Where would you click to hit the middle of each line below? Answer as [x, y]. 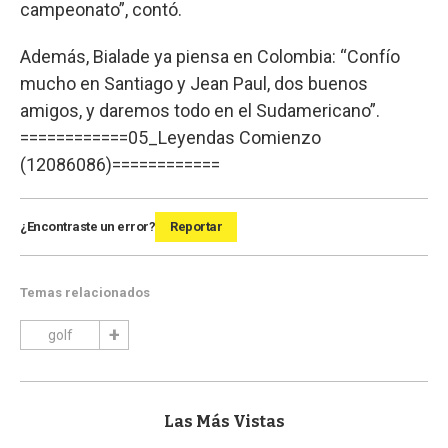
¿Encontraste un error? [87, 227]
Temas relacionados [85, 293]
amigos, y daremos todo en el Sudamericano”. [200, 111]
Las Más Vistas [224, 422]
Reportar [196, 227]
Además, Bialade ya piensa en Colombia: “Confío [210, 57]
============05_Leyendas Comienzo [170, 138]
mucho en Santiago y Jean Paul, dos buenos [194, 84]
